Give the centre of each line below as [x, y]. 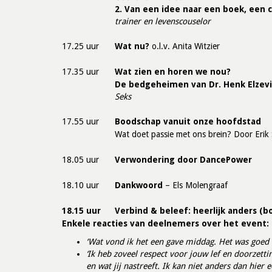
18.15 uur [81, 211]
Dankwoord [139, 185]
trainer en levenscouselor [163, 21]
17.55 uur [80, 121]
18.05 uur [80, 160]
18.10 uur [80, 185]
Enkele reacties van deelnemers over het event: [165, 223]
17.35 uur [80, 72]
